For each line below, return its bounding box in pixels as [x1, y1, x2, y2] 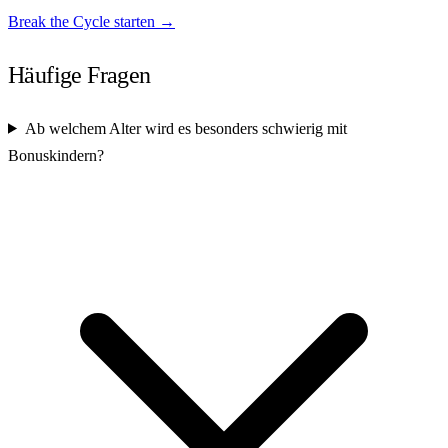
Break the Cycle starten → [8, 12, 175, 30]
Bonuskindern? [8, 146, 104, 164]
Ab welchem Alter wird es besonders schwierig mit [24, 119, 347, 137]
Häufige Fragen [8, 61, 151, 88]
